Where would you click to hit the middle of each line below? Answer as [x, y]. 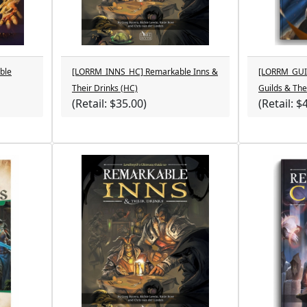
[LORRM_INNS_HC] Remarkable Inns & [145, 72]
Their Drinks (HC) [105, 88]
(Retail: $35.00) [109, 103]
